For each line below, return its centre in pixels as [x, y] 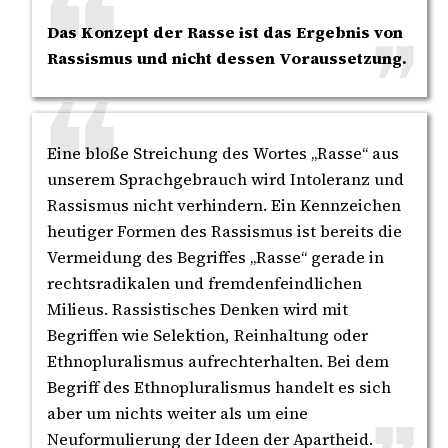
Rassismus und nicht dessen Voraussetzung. [227, 57]
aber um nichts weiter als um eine [177, 412]
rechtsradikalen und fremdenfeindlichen [204, 282]
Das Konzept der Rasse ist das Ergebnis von [225, 31]
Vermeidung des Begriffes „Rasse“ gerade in [215, 256]
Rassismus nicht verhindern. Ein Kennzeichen [224, 204]
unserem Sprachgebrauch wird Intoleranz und [225, 178]
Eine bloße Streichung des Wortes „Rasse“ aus [223, 152]
